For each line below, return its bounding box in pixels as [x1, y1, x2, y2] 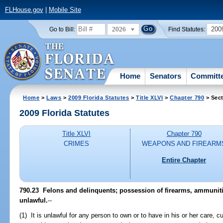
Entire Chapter [162, 156, 207, 164]
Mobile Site [48, 6, 81, 14]
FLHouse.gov [4, 6, 43, 14]
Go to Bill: [49, 26, 75, 32]
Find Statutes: [168, 26, 206, 32]
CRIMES [64, 140, 90, 148]
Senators [150, 71, 182, 80]
